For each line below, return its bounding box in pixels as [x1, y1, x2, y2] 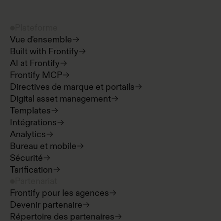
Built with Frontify [10, 46, 79, 57]
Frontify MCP [10, 70, 63, 80]
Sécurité [10, 152, 43, 163]
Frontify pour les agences [10, 187, 110, 198]
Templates [10, 105, 51, 116]
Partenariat [15, 176, 58, 186]
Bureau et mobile [10, 141, 77, 151]
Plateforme [15, 22, 58, 33]
